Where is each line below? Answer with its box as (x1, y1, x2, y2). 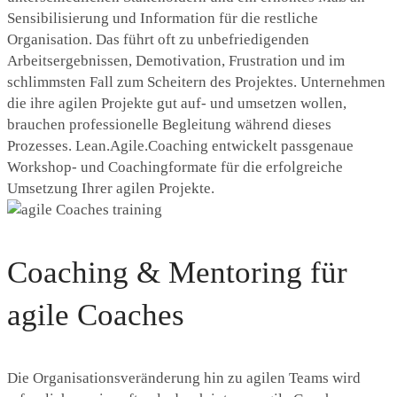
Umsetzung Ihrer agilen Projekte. (7, 180, 214, 197)
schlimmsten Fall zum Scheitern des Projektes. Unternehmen (7, 74, 385, 90)
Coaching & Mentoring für (7, 255, 347, 290)
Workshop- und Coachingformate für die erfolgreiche (7, 159, 343, 175)
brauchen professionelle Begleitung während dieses (7, 116, 331, 133)
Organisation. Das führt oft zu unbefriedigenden (7, 31, 309, 48)
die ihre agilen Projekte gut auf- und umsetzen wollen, (7, 95, 346, 112)
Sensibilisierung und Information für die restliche (7, 10, 318, 27)
